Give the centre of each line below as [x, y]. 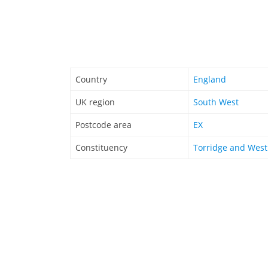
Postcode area [103, 125]
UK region [95, 102]
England [210, 80]
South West [216, 102]
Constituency [101, 148]
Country [91, 80]
